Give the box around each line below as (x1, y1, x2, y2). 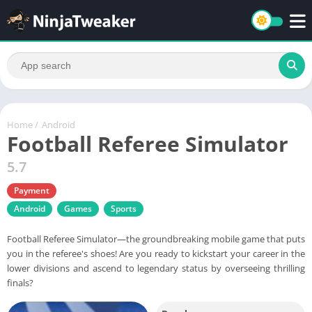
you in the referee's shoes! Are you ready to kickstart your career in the (7, 247, 305, 260)
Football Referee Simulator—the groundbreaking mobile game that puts (7, 232, 305, 245)
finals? (7, 276, 33, 289)
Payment (14, 184, 49, 196)
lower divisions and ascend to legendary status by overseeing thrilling (7, 261, 305, 274)
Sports (111, 202, 136, 214)
